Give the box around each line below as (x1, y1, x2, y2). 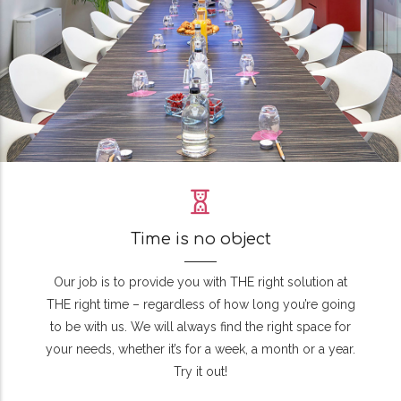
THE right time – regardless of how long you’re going (46, 297, 355, 312)
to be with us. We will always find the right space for (50, 320, 351, 335)
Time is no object (130, 230, 271, 249)
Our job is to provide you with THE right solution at (54, 275, 347, 290)
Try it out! (174, 364, 227, 380)
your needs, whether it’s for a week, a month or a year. (46, 342, 355, 357)
